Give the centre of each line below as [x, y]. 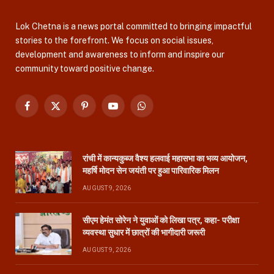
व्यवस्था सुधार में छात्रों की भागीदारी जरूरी [144, 232]
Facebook [46, 111]
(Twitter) [72, 124]
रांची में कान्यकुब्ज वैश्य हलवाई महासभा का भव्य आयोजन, [165, 158]
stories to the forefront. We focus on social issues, [114, 40]
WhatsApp [162, 111]
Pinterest [102, 111]
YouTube [130, 111]
